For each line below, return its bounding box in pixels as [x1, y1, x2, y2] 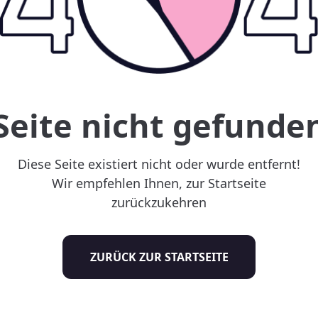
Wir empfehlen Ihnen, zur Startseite [52, 174, 266, 192]
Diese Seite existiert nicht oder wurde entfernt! [18, 155, 300, 172]
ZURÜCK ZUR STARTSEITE [89, 248, 229, 265]
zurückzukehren [111, 193, 207, 211]
